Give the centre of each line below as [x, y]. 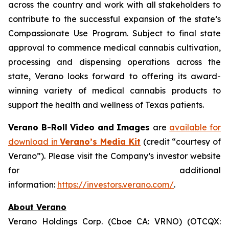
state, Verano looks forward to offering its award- [114, 76]
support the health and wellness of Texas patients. [106, 105]
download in [34, 142]
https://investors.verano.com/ [116, 185]
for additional [114, 170]
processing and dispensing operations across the [114, 62]
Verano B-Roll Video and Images [81, 127]
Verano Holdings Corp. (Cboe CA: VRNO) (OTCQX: [114, 221]
